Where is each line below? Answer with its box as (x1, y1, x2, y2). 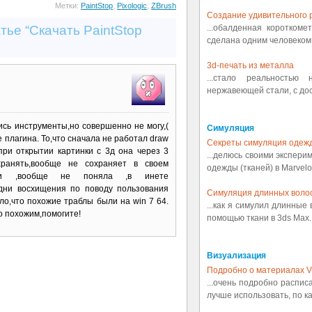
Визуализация (207, 251, 266, 260)
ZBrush (151, 1, 176, 10)
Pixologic (117, 1, 147, 10)
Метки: (55, 1, 81, 10)
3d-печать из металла (207, 61, 294, 70)
